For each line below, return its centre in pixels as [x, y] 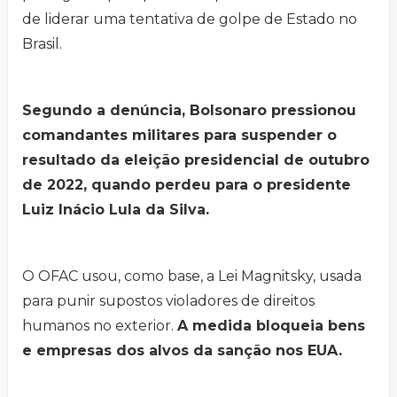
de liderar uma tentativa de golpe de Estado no [190, 19]
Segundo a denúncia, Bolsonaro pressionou [189, 111]
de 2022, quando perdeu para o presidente [187, 185]
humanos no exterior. [100, 326]
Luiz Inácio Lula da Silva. [116, 210]
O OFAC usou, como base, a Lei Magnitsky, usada [192, 276]
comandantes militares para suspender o [179, 136]
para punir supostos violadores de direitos [168, 301]
